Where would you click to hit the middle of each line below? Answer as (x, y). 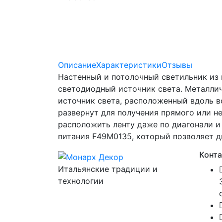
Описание (77, 65)
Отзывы (177, 65)
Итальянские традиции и (108, 169)
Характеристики (129, 65)
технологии (81, 181)
